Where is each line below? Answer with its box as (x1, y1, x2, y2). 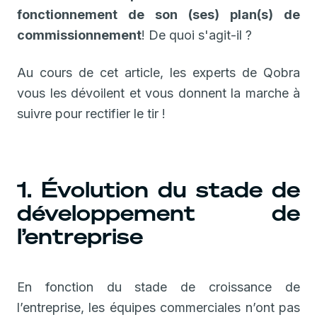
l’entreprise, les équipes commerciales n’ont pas (17, 299, 300, 315)
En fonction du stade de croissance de (17, 279, 300, 294)
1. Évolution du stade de (17, 175, 300, 204)
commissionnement (17, 27, 142, 42)
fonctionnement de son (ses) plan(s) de (17, 6, 300, 22)
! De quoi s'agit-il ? (142, 27, 252, 42)
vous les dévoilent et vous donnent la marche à (17, 85, 300, 100)
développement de (17, 198, 300, 227)
